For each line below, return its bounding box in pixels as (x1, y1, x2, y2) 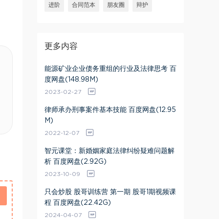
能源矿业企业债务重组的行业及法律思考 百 (44, 66, 176, 72)
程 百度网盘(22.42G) (44, 199, 111, 206)
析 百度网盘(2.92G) (44, 158, 107, 165)
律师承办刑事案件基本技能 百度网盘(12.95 (44, 107, 176, 113)
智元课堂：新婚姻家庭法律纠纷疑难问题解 (44, 148, 175, 154)
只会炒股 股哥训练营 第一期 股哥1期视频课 (44, 189, 176, 196)
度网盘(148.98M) (44, 76, 98, 83)
